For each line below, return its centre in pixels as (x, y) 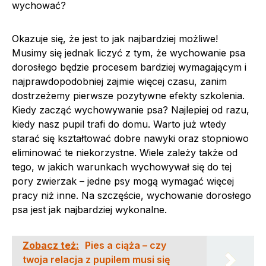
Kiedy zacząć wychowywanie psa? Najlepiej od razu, (131, 110)
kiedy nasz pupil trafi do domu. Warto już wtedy (119, 124)
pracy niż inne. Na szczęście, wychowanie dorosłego (132, 195)
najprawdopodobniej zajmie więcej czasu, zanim (119, 81)
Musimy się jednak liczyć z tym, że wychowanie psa (129, 53)
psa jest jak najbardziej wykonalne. (89, 210)
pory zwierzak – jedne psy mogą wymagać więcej (123, 181)
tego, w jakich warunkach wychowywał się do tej (122, 167)
